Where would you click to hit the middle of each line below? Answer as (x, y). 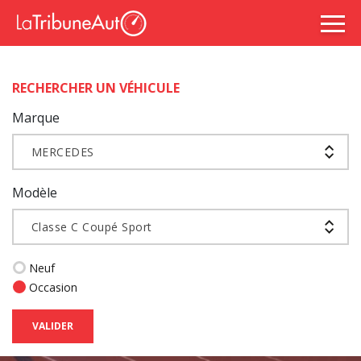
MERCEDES (63, 151)
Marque (36, 118)
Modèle (35, 193)
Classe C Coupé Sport (92, 226)
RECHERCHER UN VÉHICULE (96, 88)
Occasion (53, 287)
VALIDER (53, 326)
